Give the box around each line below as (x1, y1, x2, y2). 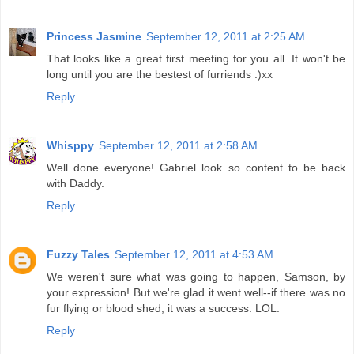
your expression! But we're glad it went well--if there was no (47, 285, 345, 299)
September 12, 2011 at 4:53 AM (115, 247, 273, 261)
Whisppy (47, 138, 94, 152)
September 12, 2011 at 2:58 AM (99, 138, 258, 152)
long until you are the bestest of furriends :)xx (47, 68, 273, 81)
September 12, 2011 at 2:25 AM (146, 30, 305, 43)
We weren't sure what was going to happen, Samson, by (47, 269, 345, 283)
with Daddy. (47, 176, 104, 190)
